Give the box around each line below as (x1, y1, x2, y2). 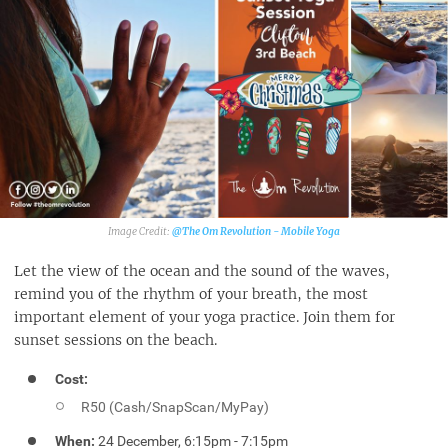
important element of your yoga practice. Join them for (14, 308, 395, 327)
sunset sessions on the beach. (14, 331, 217, 350)
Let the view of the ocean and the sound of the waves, (14, 262, 390, 281)
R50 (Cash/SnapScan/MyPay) (81, 398, 270, 415)
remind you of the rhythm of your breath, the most (14, 285, 368, 304)
